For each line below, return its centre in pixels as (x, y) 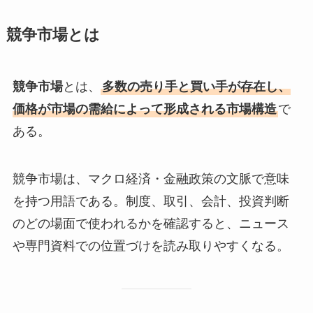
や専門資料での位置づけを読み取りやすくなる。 (151, 246)
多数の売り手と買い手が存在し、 (196, 87)
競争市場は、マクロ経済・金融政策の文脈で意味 (151, 179)
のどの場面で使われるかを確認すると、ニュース (151, 224)
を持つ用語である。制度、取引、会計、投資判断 (151, 202)
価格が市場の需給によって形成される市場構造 (144, 109)
